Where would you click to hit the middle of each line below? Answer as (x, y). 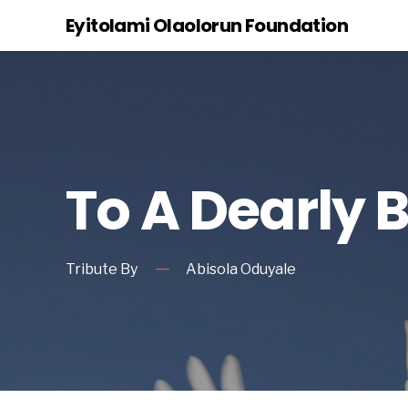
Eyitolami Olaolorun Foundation (207, 25)
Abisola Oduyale (241, 269)
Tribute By (102, 269)
